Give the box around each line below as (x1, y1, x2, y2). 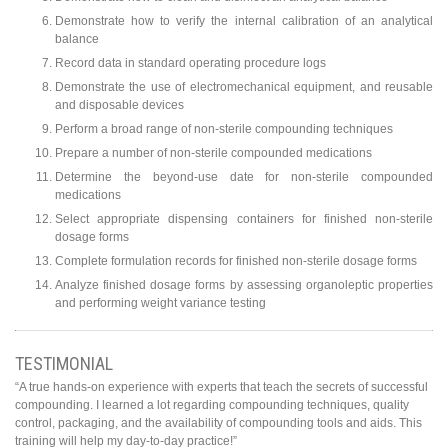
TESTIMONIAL (15, 353, 113, 375)
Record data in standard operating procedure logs (55, 56, 326, 71)
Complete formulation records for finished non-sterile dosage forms (55, 254, 417, 269)
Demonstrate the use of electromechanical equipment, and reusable (55, 80, 433, 95)
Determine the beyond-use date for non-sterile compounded (55, 170, 433, 185)
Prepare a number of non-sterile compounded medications (55, 146, 372, 161)
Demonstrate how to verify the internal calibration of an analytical (55, 14, 433, 29)
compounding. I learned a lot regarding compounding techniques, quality (15, 398, 409, 413)
